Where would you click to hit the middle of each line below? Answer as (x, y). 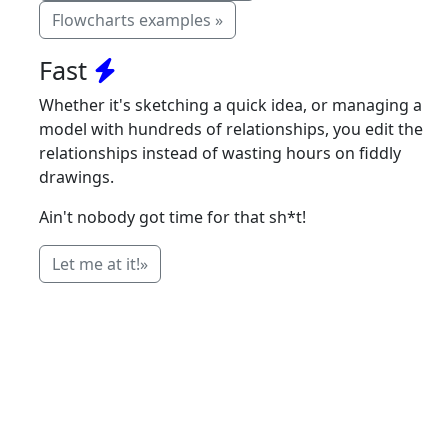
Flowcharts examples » (137, 20)
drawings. (76, 177)
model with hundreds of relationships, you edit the (231, 129)
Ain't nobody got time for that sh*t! (172, 217)
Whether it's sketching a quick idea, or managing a (230, 105)
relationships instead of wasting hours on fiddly (220, 153)
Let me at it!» (100, 264)
